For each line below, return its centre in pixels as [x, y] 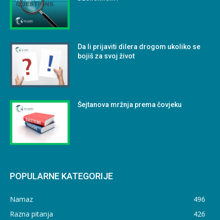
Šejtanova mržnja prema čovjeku [130, 104]
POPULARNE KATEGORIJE [61, 176]
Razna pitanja [31, 214]
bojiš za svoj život [106, 56]
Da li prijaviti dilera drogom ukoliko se [139, 46]
